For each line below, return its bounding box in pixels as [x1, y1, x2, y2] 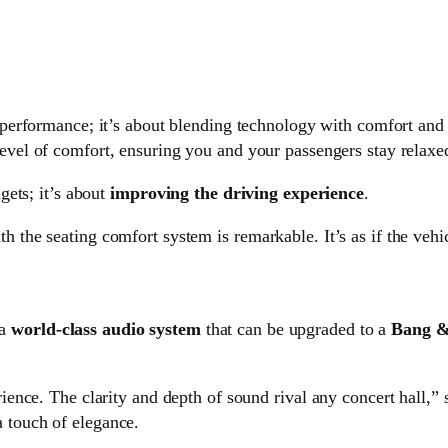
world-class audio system [11, 319, 201, 340]
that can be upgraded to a [200, 319, 392, 340]
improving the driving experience [110, 183, 364, 204]
